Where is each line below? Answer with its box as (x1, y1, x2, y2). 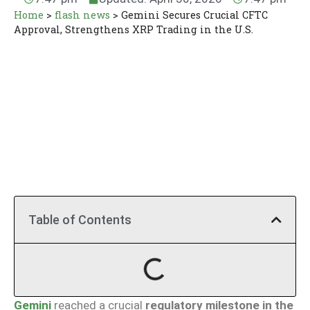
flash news (55, 8, 110, 22)
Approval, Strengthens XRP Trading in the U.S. (14, 23, 253, 37)
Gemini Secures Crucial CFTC (121, 8, 268, 22)
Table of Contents (28, 212, 131, 227)
